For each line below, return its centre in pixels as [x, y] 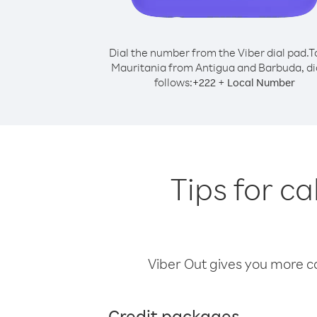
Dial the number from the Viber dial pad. [208, 52]
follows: [173, 82]
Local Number [261, 82]
